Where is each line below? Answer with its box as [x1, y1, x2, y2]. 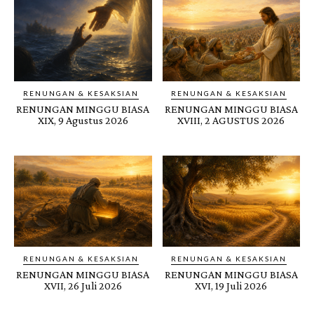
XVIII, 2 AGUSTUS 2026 [177, 114, 285, 126]
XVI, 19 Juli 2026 [195, 279, 268, 292]
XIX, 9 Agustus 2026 [37, 114, 128, 126]
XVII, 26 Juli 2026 [43, 279, 122, 292]
